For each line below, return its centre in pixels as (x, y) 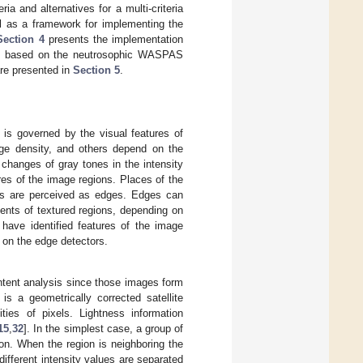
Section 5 (96, 70)
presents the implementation (114, 39)
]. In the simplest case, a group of (104, 328)
